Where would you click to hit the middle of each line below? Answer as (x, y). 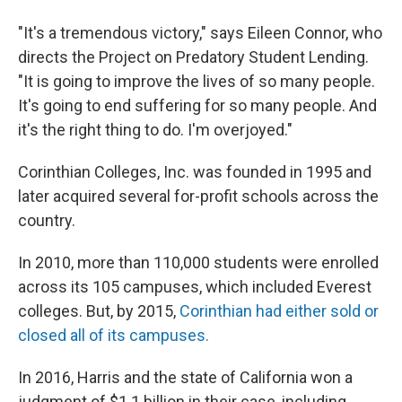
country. (47, 220)
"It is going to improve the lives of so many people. (197, 81)
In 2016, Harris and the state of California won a (185, 377)
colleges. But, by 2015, (99, 310)
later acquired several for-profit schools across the (198, 196)
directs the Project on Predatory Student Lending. (193, 57)
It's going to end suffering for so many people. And (197, 105)
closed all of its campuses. (114, 335)
